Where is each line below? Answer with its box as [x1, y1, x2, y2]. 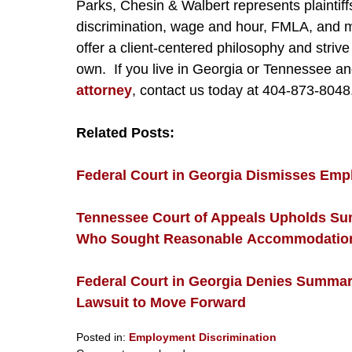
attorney [76, 82, 132, 98]
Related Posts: [76, 124, 174, 141]
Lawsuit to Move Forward [76, 294, 246, 310]
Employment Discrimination [129, 330, 277, 343]
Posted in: [76, 330, 126, 343]
